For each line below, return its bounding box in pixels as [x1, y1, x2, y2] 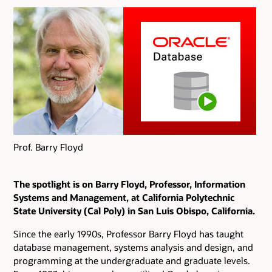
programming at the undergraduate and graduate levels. [13, 254, 250, 267]
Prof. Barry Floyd [13, 141, 83, 154]
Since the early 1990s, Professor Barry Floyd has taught [13, 227, 243, 240]
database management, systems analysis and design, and [13, 240, 253, 253]
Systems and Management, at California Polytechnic [13, 191, 234, 203]
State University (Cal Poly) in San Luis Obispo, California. [13, 204, 255, 217]
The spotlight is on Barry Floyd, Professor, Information [13, 177, 245, 190]
